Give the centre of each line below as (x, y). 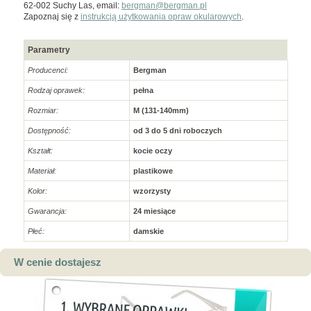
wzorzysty (152, 191)
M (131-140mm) (161, 110)
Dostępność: (49, 130)
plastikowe (153, 170)
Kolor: (37, 191)
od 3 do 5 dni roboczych (178, 130)
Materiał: (42, 170)
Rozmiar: (43, 110)
